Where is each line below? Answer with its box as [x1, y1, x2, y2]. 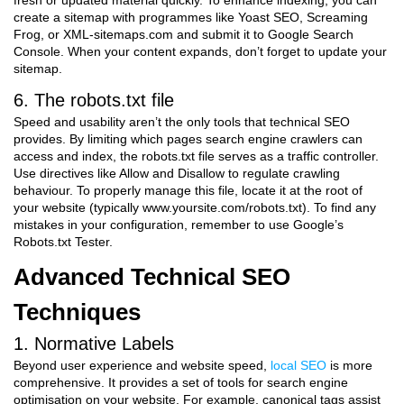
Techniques [14, 298, 141, 326]
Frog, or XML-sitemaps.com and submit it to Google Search [14, 27, 353, 41]
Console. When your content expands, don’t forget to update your [14, 44, 387, 59]
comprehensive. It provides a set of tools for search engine [14, 375, 348, 390]
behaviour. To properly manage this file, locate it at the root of [14, 183, 363, 197]
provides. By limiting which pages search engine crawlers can [14, 132, 363, 146]
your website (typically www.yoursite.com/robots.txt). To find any [14, 200, 376, 215]
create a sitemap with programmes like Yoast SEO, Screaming [14, 10, 368, 24]
